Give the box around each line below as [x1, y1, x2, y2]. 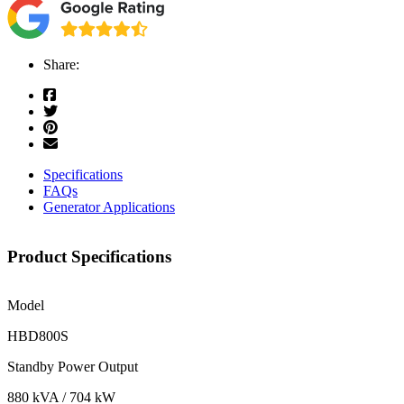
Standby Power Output [7, 359, 138, 375]
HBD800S [7, 328, 69, 344]
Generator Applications [43, 198, 175, 215]
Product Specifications [7, 246, 171, 266]
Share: [43, 56, 79, 72]
